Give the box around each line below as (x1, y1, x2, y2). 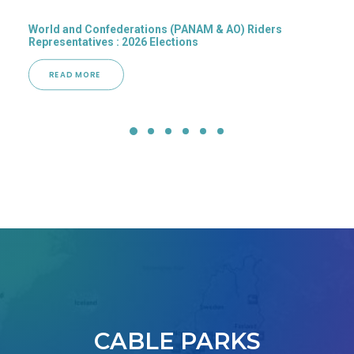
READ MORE (48, 70, 104, 81)
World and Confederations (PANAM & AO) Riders (28, 23, 282, 36)
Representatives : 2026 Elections (28, 36, 198, 49)
